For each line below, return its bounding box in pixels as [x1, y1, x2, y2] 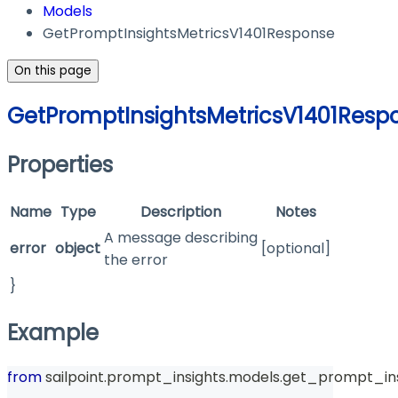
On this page [14, 62, 92, 80]
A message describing [104, 227, 258, 249]
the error [104, 250, 168, 271]
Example [7, 317, 99, 347]
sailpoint [42, 366, 104, 387]
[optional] [261, 238, 330, 259]
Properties [7, 150, 113, 180]
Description [140, 202, 221, 223]
